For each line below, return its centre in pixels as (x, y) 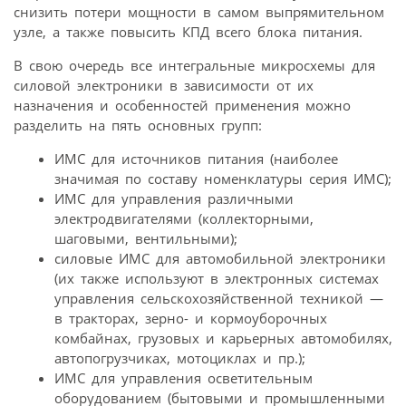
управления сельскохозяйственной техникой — (219, 299)
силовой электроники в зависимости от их (164, 86)
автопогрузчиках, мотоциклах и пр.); (180, 358)
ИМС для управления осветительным (184, 378)
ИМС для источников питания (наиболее (196, 159)
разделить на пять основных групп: (138, 126)
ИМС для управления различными (174, 199)
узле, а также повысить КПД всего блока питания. (188, 32)
